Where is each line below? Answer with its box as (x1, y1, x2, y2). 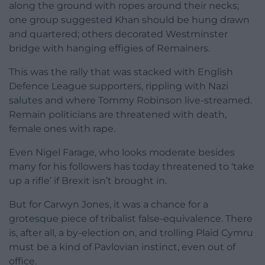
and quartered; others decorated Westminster (9, 28, 228, 40)
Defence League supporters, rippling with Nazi (9, 80, 228, 92)
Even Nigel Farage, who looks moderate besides (9, 146, 235, 158)
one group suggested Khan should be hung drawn (9, 14, 250, 25)
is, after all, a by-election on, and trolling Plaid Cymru (9, 227, 253, 238)
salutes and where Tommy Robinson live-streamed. (9, 94, 252, 106)
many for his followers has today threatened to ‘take (9, 160, 254, 172)
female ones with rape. (9, 122, 115, 134)
